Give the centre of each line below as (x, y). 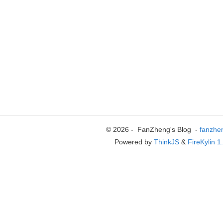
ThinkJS (167, 142)
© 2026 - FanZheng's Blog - (153, 129)
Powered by (134, 142)
